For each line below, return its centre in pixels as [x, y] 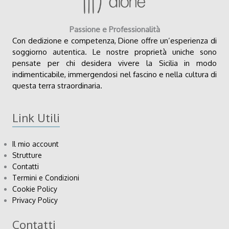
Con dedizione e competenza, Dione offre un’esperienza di [114, 40]
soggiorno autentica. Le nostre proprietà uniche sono [114, 52]
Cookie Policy [35, 189]
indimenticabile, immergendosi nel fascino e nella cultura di [114, 74]
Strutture [27, 155]
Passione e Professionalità [114, 29]
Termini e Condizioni [46, 178]
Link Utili [36, 117]
